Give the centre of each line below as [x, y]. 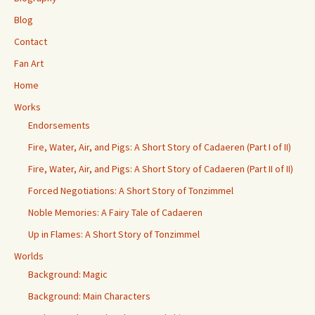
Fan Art [29, 63]
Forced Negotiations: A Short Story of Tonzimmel [131, 190]
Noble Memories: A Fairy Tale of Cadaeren [115, 212]
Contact [31, 41]
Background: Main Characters [89, 296]
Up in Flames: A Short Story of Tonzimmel [114, 234]
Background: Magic [68, 274]
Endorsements [59, 125]
